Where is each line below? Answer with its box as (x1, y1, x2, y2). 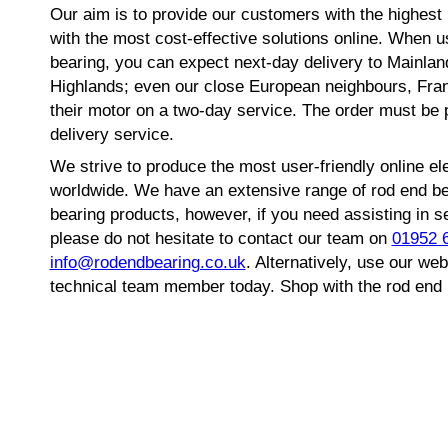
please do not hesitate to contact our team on (49, 229, 392, 249)
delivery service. (49, 125, 174, 145)
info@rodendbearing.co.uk (49, 253, 246, 273)
